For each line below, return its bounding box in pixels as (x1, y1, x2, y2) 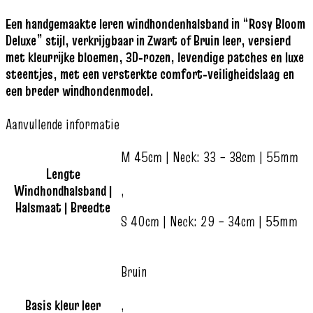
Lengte (45, 163, 80, 184)
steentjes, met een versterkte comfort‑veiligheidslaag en (6, 64, 294, 84)
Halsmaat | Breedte (15, 197, 110, 217)
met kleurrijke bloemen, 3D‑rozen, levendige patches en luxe (6, 47, 304, 67)
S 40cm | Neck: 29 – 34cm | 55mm (121, 211, 298, 231)
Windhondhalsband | (13, 180, 112, 201)
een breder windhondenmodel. (6, 80, 154, 101)
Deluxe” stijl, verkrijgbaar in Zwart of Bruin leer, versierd (6, 30, 291, 50)
